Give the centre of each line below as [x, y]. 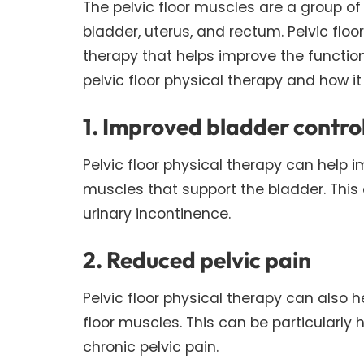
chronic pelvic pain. [151, 346]
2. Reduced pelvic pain [197, 259]
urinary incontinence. [157, 213]
